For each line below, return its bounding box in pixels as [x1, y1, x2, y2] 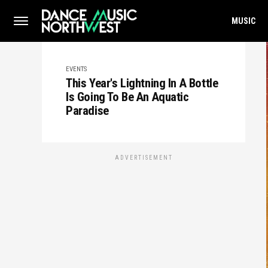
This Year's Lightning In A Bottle [66, 76, 218, 90]
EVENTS [66, 65, 87, 73]
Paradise [66, 103, 109, 118]
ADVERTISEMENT [114, 154, 173, 161]
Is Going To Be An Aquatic [66, 90, 189, 104]
